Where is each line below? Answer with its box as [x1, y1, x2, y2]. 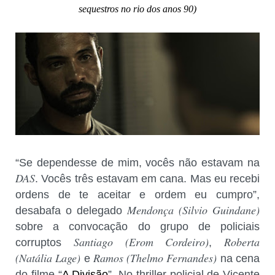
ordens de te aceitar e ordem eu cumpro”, [15, 188, 260, 201]
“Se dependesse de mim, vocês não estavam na [15, 156, 260, 169]
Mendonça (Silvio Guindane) [127, 202, 260, 217]
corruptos [15, 236, 74, 249]
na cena [217, 252, 260, 265]
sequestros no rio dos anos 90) [79, 3, 196, 14]
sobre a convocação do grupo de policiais [15, 220, 260, 233]
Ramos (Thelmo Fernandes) [93, 250, 217, 265]
